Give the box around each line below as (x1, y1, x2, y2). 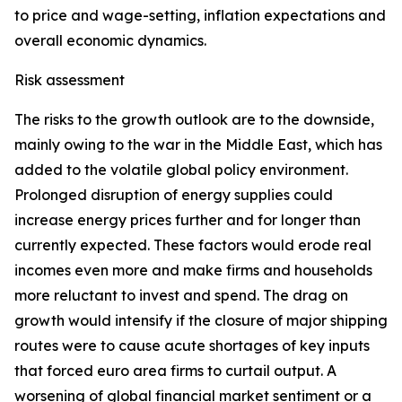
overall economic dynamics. (14, 31, 206, 49)
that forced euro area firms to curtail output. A (14, 362, 336, 380)
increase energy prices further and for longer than (14, 211, 361, 229)
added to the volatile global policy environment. (14, 161, 348, 179)
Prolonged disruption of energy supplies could (14, 186, 333, 204)
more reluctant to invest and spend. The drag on (14, 286, 348, 304)
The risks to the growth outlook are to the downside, (14, 110, 374, 128)
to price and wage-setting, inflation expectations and (14, 6, 386, 24)
